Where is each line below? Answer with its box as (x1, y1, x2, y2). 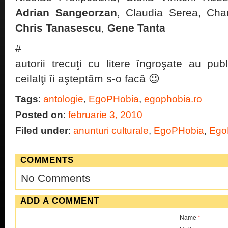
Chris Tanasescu (15, 22, 101, 34)
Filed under (15, 125, 68, 136)
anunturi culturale (73, 125, 149, 136)
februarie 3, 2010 (68, 109, 142, 120)
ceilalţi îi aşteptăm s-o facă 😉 (15, 73, 160, 84)
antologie (43, 94, 83, 104)
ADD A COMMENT (20, 196, 99, 206)
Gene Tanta (107, 22, 165, 34)
